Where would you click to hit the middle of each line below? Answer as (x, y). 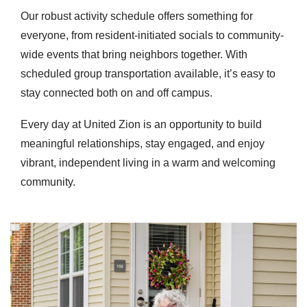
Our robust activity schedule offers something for (137, 16)
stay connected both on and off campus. (116, 93)
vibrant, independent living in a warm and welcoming (148, 163)
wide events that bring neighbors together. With (134, 54)
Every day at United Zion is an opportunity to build (141, 124)
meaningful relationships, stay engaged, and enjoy (143, 144)
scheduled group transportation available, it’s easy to (148, 74)
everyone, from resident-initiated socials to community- (152, 35)
